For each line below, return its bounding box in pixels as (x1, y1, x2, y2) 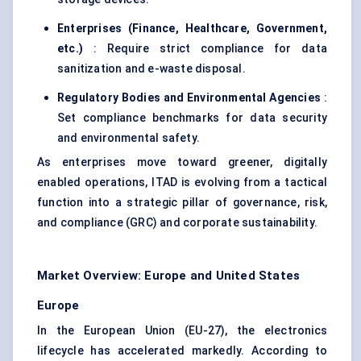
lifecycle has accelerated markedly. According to (37, 344, 327, 358)
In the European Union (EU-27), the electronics (37, 324, 327, 338)
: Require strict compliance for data (83, 42, 327, 56)
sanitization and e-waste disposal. (57, 62, 246, 76)
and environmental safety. (57, 131, 200, 145)
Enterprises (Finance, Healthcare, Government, (57, 22, 327, 35)
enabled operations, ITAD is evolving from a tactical (37, 176, 327, 189)
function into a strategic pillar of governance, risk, (37, 196, 327, 210)
